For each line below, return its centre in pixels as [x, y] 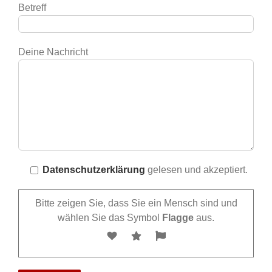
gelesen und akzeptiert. [196, 169]
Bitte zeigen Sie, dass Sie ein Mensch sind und [136, 203]
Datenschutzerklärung [93, 169]
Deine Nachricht [53, 52]
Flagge [178, 217]
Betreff [32, 7]
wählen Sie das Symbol [110, 217]
